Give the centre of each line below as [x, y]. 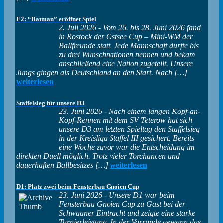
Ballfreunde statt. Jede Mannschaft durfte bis [128, 45]
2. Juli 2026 [77, 27]
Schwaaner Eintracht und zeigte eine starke [127, 213]
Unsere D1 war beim [141, 195]
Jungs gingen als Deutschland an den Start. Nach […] [102, 72]
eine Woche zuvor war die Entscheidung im [126, 147]
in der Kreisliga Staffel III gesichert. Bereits [126, 138]
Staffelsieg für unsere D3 [50, 103]
